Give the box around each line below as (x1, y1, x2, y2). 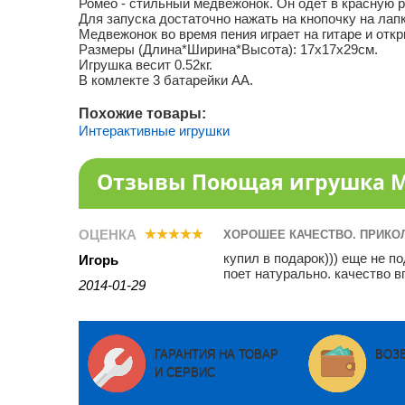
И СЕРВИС (155, 365, 215, 379)
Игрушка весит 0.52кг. (79, 57, 212, 72)
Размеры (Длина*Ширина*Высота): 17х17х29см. (79, 42, 378, 57)
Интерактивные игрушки (79, 123, 230, 138)
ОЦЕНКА (79, 227, 140, 242)
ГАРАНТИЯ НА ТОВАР (155, 347, 278, 361)
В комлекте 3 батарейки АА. (79, 72, 253, 88)
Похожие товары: (79, 106, 206, 121)
